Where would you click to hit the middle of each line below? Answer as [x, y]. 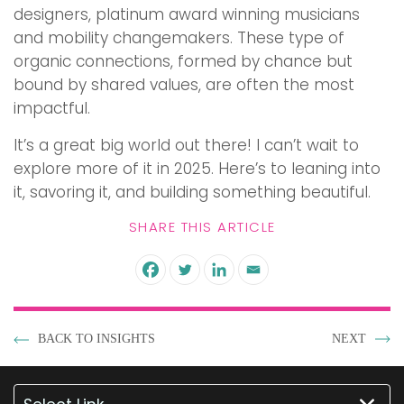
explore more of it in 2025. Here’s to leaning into [197, 169]
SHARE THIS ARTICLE [202, 227]
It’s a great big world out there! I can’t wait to [186, 145]
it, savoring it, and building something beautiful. [192, 192]
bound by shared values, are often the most [184, 85]
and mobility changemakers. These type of [179, 38]
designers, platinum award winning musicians [187, 14]
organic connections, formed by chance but [183, 61]
